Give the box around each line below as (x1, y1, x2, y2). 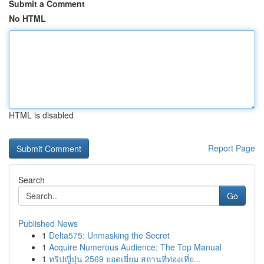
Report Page (208, 142, 255, 154)
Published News (18, 217, 78, 229)
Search (18, 174, 45, 186)
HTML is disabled (9, 109, 74, 121)
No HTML (9, 12, 46, 24)
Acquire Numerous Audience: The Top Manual (49, 241, 222, 253)
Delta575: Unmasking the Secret (49, 229, 170, 241)
